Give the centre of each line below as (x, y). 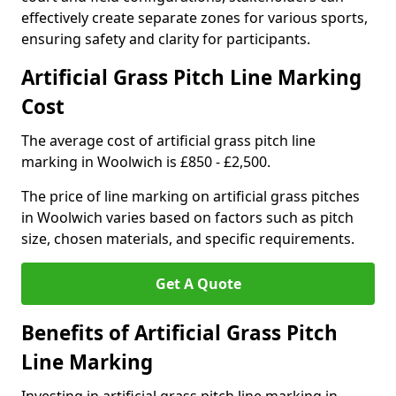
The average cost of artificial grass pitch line (168, 141)
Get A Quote (198, 284)
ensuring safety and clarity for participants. (166, 39)
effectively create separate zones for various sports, (194, 18)
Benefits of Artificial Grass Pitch (179, 333)
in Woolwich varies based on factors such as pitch (187, 217)
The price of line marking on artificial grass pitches (190, 196)
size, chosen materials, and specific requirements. (188, 239)
